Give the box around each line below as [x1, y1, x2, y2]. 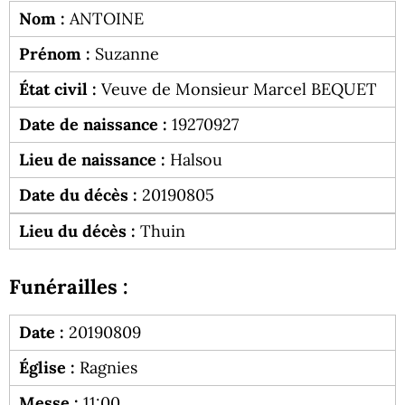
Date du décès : [19, 184, 137, 206]
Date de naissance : [19, 114, 167, 136]
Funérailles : [9, 274, 128, 300]
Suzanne [90, 43, 159, 65]
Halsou [165, 149, 222, 171]
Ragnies [75, 357, 137, 379]
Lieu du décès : [19, 221, 136, 242]
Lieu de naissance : [19, 149, 165, 171]
